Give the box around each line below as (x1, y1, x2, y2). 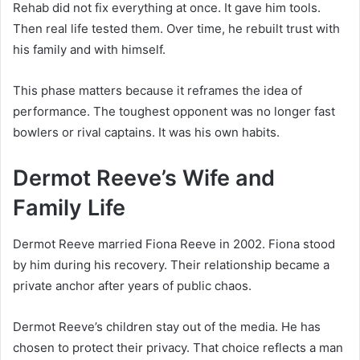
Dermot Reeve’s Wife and (13, 165, 275, 192)
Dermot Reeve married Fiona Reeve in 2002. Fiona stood (13, 235, 335, 252)
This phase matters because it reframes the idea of (13, 83, 302, 99)
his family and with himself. (13, 42, 166, 58)
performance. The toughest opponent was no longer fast (13, 104, 335, 120)
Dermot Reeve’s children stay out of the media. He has (13, 318, 321, 334)
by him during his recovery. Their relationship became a (13, 256, 329, 272)
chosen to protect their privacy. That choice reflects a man (13, 339, 343, 355)
